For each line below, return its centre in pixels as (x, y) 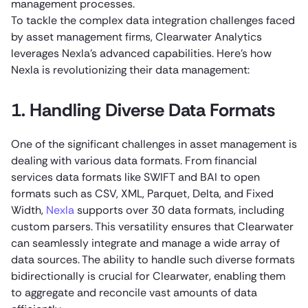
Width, (29, 210)
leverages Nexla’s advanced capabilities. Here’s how (141, 53)
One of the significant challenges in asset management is (154, 144)
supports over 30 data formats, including (179, 210)
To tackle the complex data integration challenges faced (153, 20)
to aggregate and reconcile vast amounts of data (134, 292)
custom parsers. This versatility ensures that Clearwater (152, 226)
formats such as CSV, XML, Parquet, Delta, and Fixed (142, 193)
